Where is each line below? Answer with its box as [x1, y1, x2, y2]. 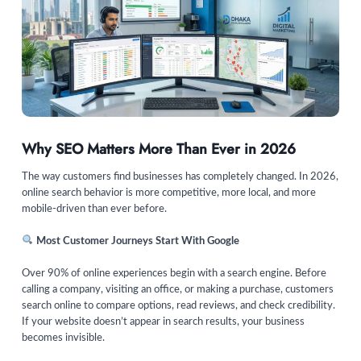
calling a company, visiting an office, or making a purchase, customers [22, 284, 334, 296]
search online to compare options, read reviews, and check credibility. [22, 301, 335, 312]
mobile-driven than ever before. [22, 204, 167, 215]
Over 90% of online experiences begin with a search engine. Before [22, 268, 326, 280]
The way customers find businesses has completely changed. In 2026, [22, 172, 338, 183]
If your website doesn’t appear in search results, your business [22, 317, 305, 328]
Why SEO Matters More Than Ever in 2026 [22, 139, 296, 160]
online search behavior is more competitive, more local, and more [22, 188, 316, 199]
